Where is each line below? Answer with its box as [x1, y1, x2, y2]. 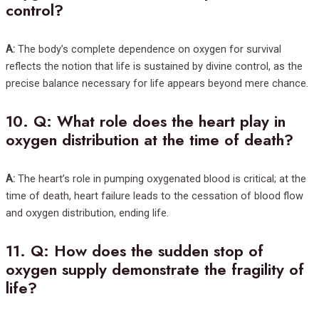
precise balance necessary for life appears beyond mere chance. [6, 76, 308, 90]
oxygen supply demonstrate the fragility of [6, 258, 304, 281]
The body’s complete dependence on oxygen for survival [15, 42, 281, 56]
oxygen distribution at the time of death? [6, 129, 293, 152]
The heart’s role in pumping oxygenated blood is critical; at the [15, 172, 306, 186]
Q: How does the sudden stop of [31, 240, 263, 263]
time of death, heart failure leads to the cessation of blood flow [6, 189, 303, 203]
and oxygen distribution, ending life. [6, 206, 169, 220]
